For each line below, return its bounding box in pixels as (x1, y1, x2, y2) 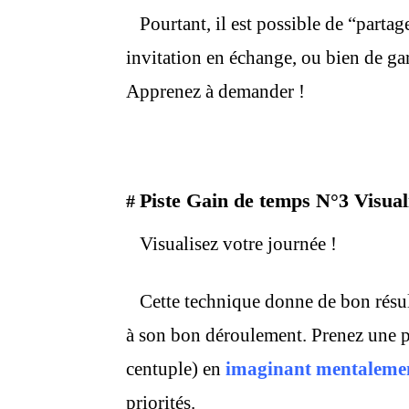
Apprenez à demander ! (126, 80, 305, 102)
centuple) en (126, 358, 221, 380)
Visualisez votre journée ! (131, 233, 337, 255)
